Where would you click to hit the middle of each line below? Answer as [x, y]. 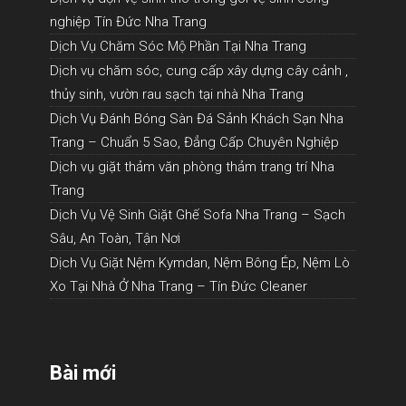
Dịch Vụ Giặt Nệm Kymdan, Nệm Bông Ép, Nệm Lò [200, 263]
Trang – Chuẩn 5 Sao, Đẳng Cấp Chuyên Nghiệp [194, 142]
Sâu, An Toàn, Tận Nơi [115, 238]
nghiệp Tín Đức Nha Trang [128, 22]
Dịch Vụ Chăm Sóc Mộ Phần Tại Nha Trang [178, 46]
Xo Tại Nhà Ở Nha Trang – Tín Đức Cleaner [179, 286]
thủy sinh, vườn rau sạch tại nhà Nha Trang [177, 94]
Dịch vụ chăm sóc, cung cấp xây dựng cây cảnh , [199, 71]
